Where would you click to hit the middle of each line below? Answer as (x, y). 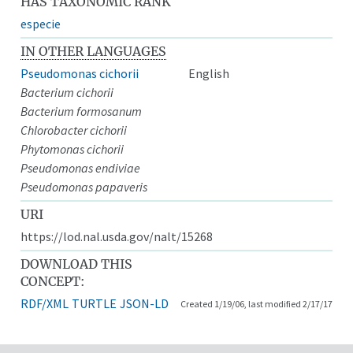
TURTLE (95, 303)
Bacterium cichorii (67, 92)
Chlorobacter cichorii (74, 130)
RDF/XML (45, 303)
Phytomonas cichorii (72, 149)
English (209, 73)
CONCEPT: (53, 281)
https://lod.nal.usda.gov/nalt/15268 (117, 236)
